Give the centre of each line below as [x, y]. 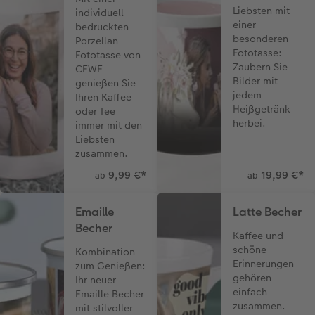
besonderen [261, 38]
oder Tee [96, 111]
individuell [100, 12]
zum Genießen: [111, 265]
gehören [252, 277]
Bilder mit [256, 81]
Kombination [105, 251]
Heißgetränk [262, 109]
